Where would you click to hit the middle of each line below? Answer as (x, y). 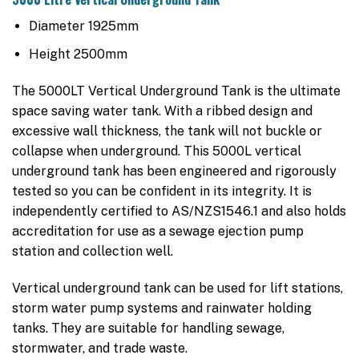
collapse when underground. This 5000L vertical (157, 151)
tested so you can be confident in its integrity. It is (162, 191)
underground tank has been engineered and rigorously (174, 171)
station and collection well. (93, 251)
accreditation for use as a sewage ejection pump (158, 231)
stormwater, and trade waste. (100, 348)
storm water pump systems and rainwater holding (162, 308)
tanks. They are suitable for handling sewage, (148, 328)
